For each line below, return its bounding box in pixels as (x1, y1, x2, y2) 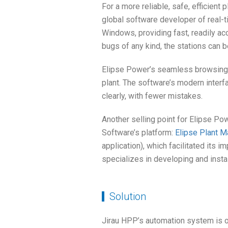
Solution (109, 190, 146, 203)
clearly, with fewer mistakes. (101, 91, 203, 101)
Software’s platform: (101, 128, 175, 137)
